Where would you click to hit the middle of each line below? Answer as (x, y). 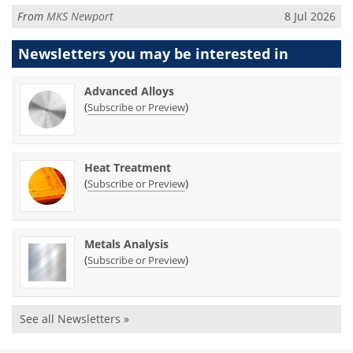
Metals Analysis (126, 244)
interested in (242, 54)
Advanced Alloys (129, 91)
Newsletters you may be (107, 54)
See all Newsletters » (74, 319)
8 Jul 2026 (310, 16)
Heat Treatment (128, 168)
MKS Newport (80, 16)
